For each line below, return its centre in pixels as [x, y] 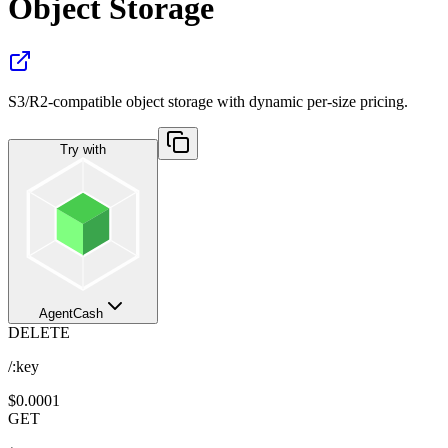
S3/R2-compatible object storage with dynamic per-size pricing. [208, 101]
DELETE [39, 332]
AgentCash [71, 313]
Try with [83, 149]
